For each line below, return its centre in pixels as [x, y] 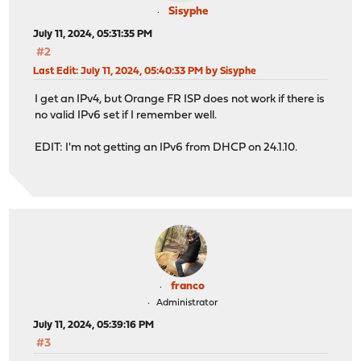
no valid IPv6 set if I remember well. [126, 115]
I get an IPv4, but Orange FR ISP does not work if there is [180, 99]
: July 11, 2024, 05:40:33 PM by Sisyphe [166, 72]
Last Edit [55, 72]
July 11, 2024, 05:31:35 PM [93, 35]
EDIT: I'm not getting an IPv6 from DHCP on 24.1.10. [166, 147]
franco [188, 287]
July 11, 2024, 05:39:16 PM [94, 326]
